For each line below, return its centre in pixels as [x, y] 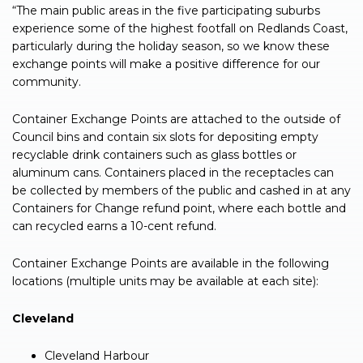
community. [47, 82]
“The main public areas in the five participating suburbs [166, 11]
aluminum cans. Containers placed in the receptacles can [173, 173]
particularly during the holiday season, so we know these [171, 47]
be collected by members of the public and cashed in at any [181, 191]
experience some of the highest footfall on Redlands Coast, [180, 29]
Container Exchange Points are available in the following [171, 264]
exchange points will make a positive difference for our [166, 64]
